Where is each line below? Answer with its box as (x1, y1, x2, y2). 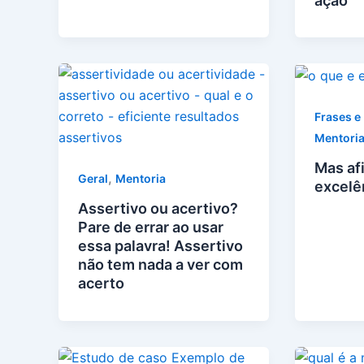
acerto (78, 275, 124, 292)
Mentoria (115, 171, 166, 186)
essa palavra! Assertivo (78, 237, 243, 255)
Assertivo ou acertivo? (78, 200, 238, 218)
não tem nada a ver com (78, 256, 243, 274)
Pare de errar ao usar (78, 219, 223, 236)
